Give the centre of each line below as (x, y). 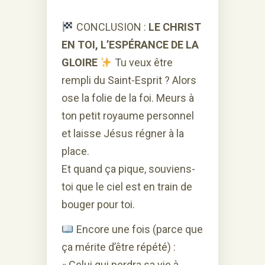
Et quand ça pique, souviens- (128, 169)
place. (75, 151)
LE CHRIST (174, 27)
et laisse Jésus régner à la (123, 133)
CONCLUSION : (111, 27)
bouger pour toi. (98, 204)
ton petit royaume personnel (128, 115)
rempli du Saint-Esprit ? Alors (129, 80)
